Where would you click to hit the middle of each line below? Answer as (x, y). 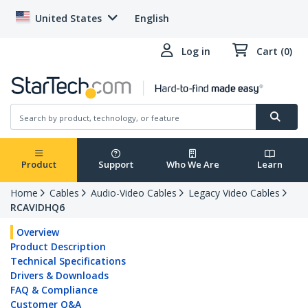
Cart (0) (274, 51)
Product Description (58, 247)
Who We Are (192, 165)
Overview (38, 232)
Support (115, 165)
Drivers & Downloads (59, 276)
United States (68, 18)
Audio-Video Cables (134, 193)
